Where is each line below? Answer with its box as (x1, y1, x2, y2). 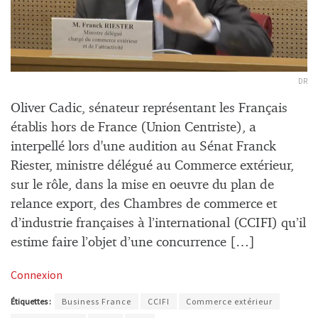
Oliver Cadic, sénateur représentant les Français (11, 101, 287, 115)
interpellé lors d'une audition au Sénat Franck (11, 139, 276, 153)
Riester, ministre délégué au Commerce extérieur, (11, 158, 294, 172)
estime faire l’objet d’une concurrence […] (11, 235, 255, 249)
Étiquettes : (11, 295, 53, 307)
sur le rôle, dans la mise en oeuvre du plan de (11, 177, 274, 192)
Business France (62, 295, 131, 307)
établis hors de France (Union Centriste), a (11, 120, 256, 134)
